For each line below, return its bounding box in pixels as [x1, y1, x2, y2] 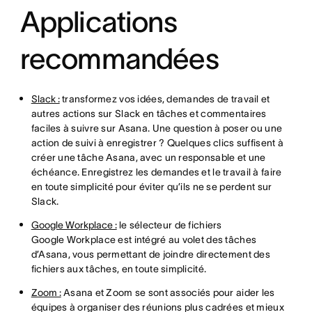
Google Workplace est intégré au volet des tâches [31, 234, 257, 245]
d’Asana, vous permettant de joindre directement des [31, 249, 270, 260]
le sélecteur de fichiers [116, 219, 222, 231]
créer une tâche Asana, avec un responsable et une [31, 152, 266, 163]
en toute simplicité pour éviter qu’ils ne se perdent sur [31, 181, 272, 192]
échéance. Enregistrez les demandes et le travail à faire [31, 166, 282, 178]
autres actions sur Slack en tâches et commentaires [31, 108, 267, 119]
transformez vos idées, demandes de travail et [59, 93, 270, 104]
